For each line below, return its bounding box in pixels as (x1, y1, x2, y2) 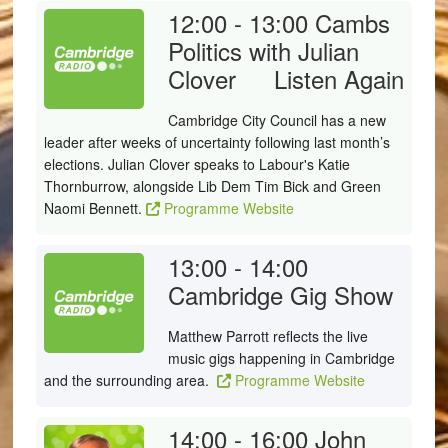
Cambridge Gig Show (167, 277, 393, 312)
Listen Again (274, 61, 405, 96)
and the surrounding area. (43, 370, 217, 390)
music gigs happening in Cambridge (167, 348, 395, 368)
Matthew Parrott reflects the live (167, 326, 368, 346)
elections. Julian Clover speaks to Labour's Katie (43, 154, 350, 174)
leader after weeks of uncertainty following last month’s (43, 132, 390, 152)
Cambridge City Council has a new (167, 110, 386, 130)
